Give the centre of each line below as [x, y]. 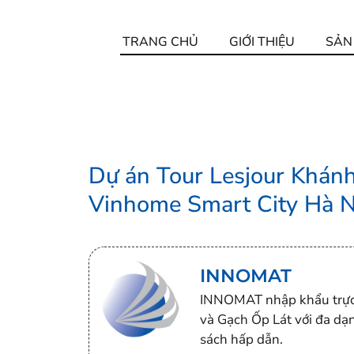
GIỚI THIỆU [262, 42]
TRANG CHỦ [160, 42]
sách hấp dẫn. [242, 339]
